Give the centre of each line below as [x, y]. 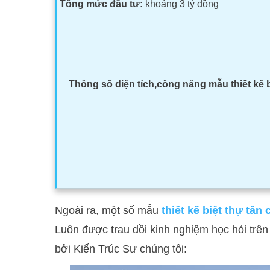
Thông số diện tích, [113, 84]
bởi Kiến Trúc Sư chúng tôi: [121, 249]
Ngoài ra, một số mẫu [108, 210]
